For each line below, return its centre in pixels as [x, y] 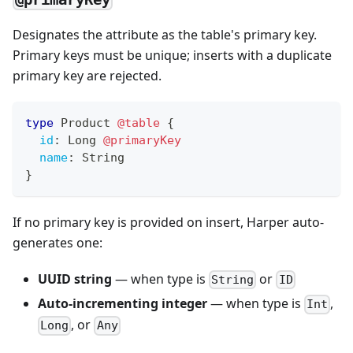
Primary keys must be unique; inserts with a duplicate [172, 55]
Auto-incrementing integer [123, 304]
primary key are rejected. [87, 76]
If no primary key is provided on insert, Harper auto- [168, 222]
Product [85, 123]
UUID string [75, 279]
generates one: [58, 243]
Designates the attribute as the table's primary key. [165, 35]
